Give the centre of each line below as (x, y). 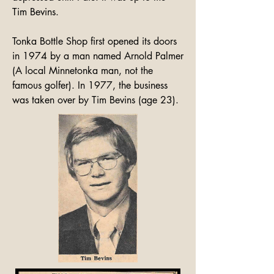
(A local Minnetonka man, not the (83, 71)
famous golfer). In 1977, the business (90, 85)
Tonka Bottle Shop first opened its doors (94, 41)
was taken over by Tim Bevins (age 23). (95, 100)
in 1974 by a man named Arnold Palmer (98, 56)
